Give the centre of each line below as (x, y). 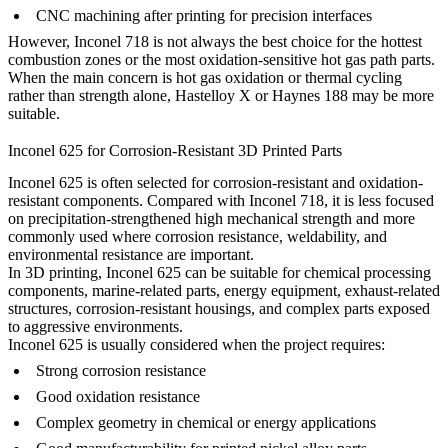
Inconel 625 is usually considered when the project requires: (196, 345)
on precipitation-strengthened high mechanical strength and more (211, 219)
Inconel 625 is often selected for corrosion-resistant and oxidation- (215, 183)
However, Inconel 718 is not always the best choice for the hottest (215, 42)
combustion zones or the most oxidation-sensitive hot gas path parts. (221, 60)
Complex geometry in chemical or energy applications (206, 423)
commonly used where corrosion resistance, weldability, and (197, 237)
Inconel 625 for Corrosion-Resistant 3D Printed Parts (175, 151)
